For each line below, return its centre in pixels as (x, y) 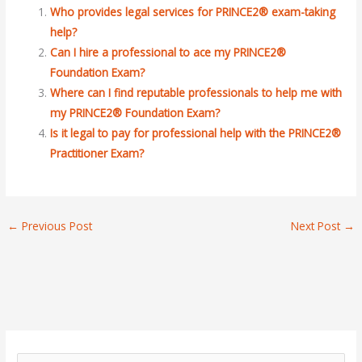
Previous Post (56, 225)
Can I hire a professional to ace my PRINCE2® (168, 53)
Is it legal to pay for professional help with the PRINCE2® (196, 133)
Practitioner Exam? (97, 154)
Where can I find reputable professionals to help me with (196, 93)
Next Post (317, 225)
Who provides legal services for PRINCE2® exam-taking (193, 12)
